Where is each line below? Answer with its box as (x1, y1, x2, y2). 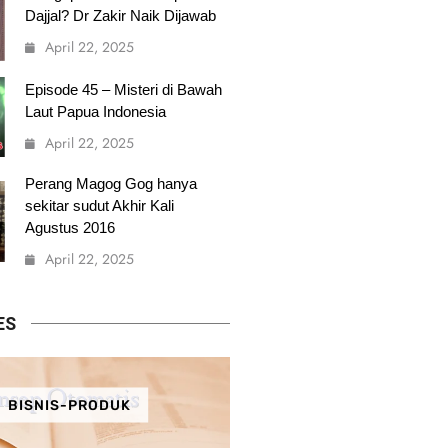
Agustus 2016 (24, 219, 115, 237)
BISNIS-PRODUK (7, 396, 131, 414)
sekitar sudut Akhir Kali (24, 197, 174, 215)
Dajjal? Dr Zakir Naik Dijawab (24, 6, 216, 24)
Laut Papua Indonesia (24, 103, 166, 121)
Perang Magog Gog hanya (24, 175, 197, 193)
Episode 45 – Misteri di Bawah (24, 81, 222, 99)
